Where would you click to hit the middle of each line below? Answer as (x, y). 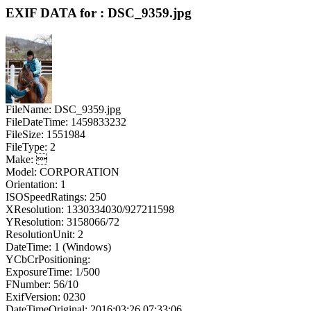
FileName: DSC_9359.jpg (63, 109)
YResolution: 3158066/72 (62, 221)
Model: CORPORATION (62, 171)
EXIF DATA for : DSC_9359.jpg (99, 13)
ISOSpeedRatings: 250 (56, 196)
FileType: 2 (31, 146)
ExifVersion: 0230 (45, 296)
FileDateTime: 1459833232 (66, 121)
